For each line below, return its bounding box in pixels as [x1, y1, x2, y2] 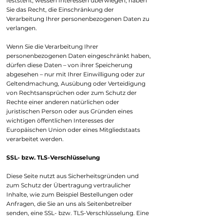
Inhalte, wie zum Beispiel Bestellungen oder [6, 191, 133, 198]
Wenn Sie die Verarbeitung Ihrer [6, 43, 98, 50]
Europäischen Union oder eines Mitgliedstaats [6, 126, 140, 133]
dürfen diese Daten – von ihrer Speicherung [6, 61, 132, 69]
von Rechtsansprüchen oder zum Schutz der [6, 89, 137, 96]
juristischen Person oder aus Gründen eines [6, 108, 133, 115]
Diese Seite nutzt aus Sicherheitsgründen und [6, 172, 139, 180]
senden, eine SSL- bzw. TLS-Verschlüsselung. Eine [6, 209, 149, 217]
